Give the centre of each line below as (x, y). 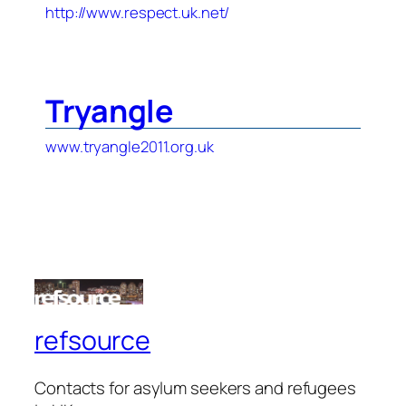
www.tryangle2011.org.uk (130, 147)
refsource (93, 340)
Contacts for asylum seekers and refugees (195, 387)
